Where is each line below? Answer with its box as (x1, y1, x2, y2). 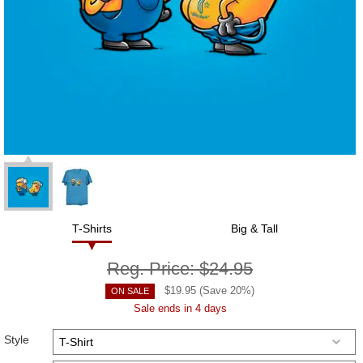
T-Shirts (72, 222, 113, 236)
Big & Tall (230, 222, 278, 236)
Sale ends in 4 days (133, 302, 227, 315)
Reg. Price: (107, 258, 199, 280)
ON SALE (111, 286, 149, 297)
